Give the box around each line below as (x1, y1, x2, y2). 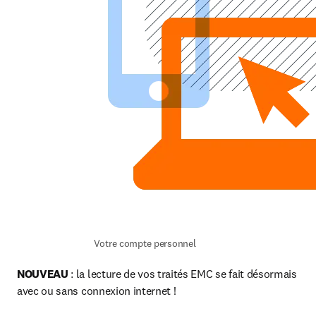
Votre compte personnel (93, 237, 196, 250)
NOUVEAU (17, 267, 71, 281)
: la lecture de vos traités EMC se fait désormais (71, 267, 297, 281)
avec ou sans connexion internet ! (17, 284, 176, 298)
